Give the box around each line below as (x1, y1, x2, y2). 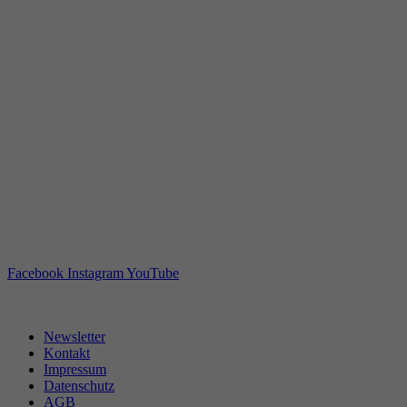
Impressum (44, 361, 106, 377)
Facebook (7, 264, 64, 281)
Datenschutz (44, 377, 114, 393)
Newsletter (44, 328, 105, 344)
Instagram (67, 264, 124, 281)
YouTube (126, 264, 179, 281)
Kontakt (44, 344, 90, 361)
